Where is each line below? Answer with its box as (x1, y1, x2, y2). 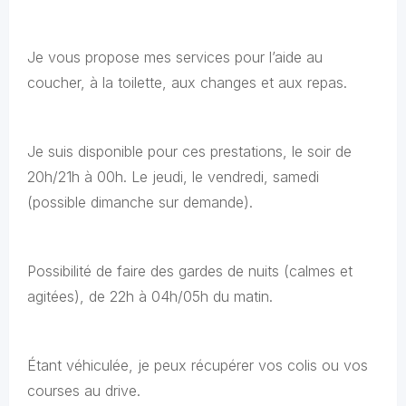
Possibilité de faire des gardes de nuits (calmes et (27, 262, 353, 280)
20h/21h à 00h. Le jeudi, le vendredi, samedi (27, 168, 319, 186)
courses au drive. (27, 382, 140, 400)
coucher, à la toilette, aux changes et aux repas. (27, 73, 347, 92)
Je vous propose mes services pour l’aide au (27, 48, 323, 66)
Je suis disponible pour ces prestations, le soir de (27, 142, 352, 160)
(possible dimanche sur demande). (27, 193, 253, 211)
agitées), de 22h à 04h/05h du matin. (27, 287, 273, 305)
